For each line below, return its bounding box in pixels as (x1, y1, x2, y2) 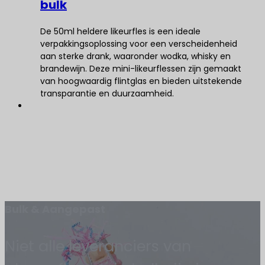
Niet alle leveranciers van (5, 235, 191, 257)
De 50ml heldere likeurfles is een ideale (40, 25, 201, 37)
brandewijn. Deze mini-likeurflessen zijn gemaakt (40, 63, 241, 75)
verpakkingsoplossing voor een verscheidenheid (40, 38, 237, 50)
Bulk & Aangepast (5, 202, 105, 216)
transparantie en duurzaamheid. (40, 88, 174, 99)
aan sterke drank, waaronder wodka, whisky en (40, 50, 231, 62)
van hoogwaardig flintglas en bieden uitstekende (40, 75, 242, 87)
